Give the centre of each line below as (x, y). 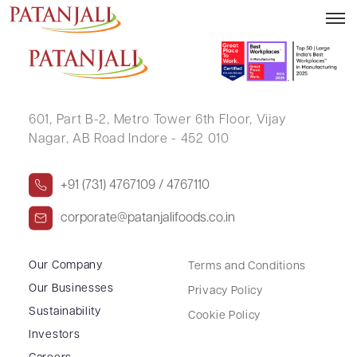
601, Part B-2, (69, 120)
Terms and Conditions (247, 266)
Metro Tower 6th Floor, (181, 120)
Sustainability (65, 312)
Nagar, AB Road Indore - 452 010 (129, 139)
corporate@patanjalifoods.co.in (148, 218)
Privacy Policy (226, 291)
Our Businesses (71, 288)
